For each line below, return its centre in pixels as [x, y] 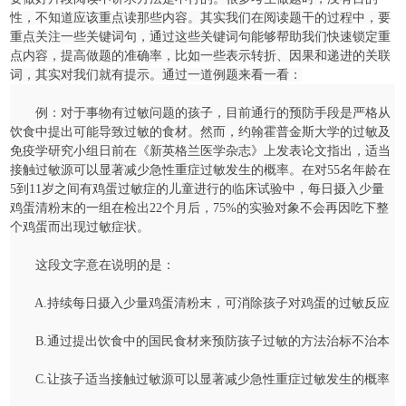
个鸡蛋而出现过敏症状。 [80, 227]
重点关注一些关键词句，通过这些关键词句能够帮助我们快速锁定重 [201, 37]
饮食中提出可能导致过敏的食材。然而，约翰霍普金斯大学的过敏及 [201, 132]
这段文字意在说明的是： [93, 265]
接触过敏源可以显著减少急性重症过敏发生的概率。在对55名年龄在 [201, 170]
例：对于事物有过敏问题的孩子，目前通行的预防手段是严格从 [201, 113]
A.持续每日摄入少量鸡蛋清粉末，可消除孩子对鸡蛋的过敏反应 [200, 303]
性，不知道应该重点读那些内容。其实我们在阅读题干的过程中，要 [201, 18]
